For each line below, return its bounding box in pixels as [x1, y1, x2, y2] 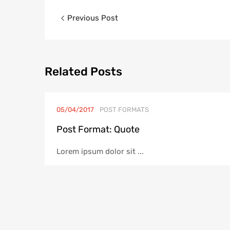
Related [45, 64, 88, 79]
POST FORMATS [99, 105, 149, 113]
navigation [60, 23, 139, 42]
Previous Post [65, 13, 118, 23]
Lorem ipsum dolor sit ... [56, 146, 144, 156]
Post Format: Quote [56, 123, 140, 135]
